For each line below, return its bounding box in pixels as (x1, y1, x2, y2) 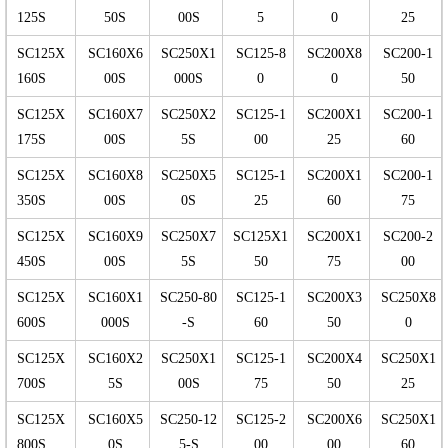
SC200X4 (306, 351, 362, 367)
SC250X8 (380, 290, 436, 306)
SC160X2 (87, 351, 143, 367)
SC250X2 (161, 107, 216, 123)
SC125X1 (233, 229, 288, 245)
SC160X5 (87, 412, 143, 428)
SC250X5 (161, 168, 216, 184)
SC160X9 (87, 229, 143, 245)
